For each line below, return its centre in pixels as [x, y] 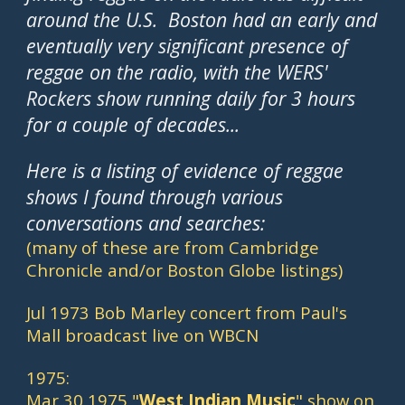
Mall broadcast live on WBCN [143, 335]
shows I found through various [155, 197]
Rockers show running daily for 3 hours [191, 98]
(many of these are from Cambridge [173, 247]
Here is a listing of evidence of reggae [185, 170]
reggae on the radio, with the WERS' [178, 72]
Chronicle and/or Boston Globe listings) [185, 270]
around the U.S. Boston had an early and [202, 19]
